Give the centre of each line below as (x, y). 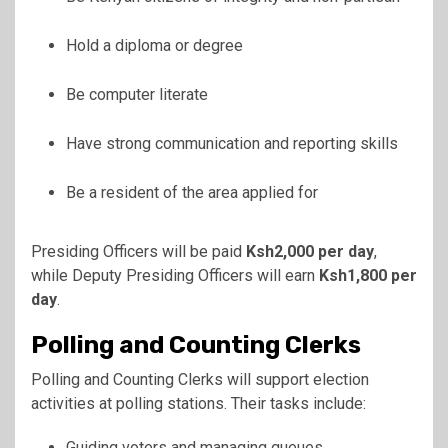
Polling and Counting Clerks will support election (200, 380)
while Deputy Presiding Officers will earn (175, 276)
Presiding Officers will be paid (138, 252)
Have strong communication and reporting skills (232, 144)
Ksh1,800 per (368, 276)
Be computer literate (137, 95)
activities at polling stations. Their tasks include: (198, 404)
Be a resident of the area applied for (192, 193)
